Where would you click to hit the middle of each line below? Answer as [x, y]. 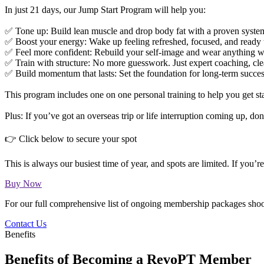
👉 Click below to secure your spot [71, 139]
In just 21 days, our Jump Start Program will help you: [105, 10]
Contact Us [26, 224]
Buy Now [23, 184]
